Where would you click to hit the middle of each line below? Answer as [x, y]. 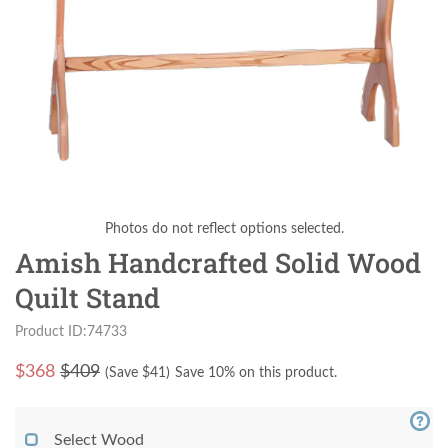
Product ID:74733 [71, 332]
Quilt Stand [87, 298]
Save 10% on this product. [256, 373]
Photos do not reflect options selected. [224, 229]
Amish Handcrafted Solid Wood [218, 263]
